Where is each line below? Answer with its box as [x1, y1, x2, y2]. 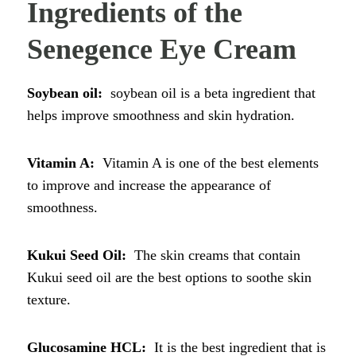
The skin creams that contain [134, 246, 300, 263]
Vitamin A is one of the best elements [103, 154, 319, 171]
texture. [27, 291, 71, 308]
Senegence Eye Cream [27, 33, 296, 65]
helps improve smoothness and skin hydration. [27, 106, 295, 123]
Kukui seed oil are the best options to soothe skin [27, 269, 311, 285]
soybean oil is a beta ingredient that [110, 84, 315, 101]
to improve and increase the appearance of [27, 176, 271, 193]
